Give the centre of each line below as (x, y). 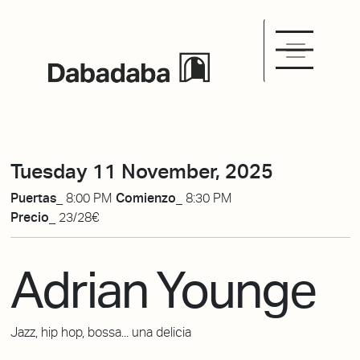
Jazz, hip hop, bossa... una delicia (100, 332)
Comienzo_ (150, 198)
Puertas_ (38, 198)
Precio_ (34, 218)
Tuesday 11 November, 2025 (141, 171)
